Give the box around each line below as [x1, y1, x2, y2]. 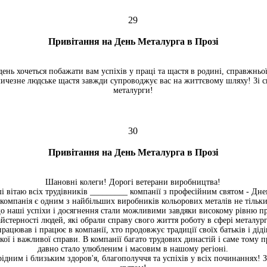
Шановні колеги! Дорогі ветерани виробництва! [45, 178, 221, 187]
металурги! [113, 86, 153, 95]
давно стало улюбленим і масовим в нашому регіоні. [38, 244, 228, 253]
